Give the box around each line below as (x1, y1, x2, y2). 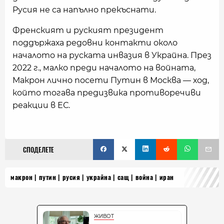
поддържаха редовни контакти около (12, 38, 177, 47)
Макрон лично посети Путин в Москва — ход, (12, 75, 209, 85)
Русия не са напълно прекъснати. (12, 5, 156, 14)
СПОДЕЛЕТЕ (22, 145, 54, 154)
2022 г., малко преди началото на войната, (12, 63, 195, 72)
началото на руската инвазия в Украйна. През (12, 50, 211, 60)
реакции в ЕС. (12, 100, 70, 110)
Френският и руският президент (12, 25, 163, 35)
